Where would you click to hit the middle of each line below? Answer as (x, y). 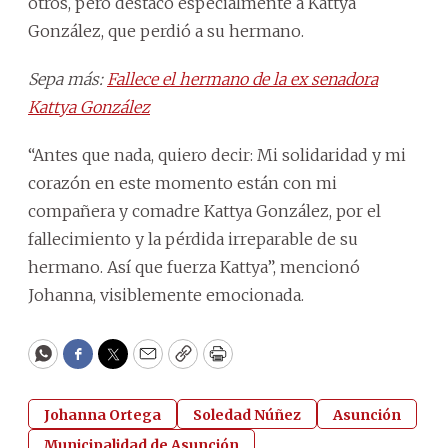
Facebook (118, 363)
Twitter (145, 363)
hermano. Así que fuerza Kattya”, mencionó (194, 266)
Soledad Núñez (247, 414)
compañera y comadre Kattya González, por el (204, 210)
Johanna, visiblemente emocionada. (166, 294)
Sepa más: (67, 78)
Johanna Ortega (102, 414)
